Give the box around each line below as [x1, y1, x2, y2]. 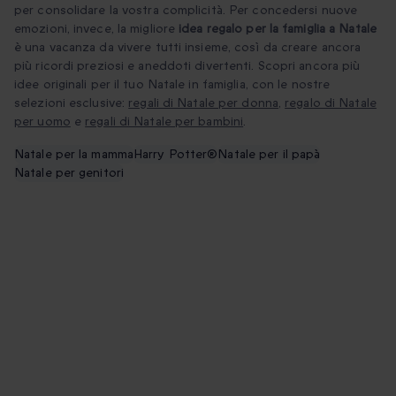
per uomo [14, 113, 71, 130]
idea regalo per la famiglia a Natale [179, 20, 377, 37]
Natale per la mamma [14, 146, 133, 163]
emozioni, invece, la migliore [14, 20, 179, 37]
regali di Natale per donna [128, 95, 278, 111]
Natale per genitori [14, 164, 124, 181]
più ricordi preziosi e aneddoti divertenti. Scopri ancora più [14, 57, 361, 74]
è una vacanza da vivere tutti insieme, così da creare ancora [14, 39, 362, 56]
